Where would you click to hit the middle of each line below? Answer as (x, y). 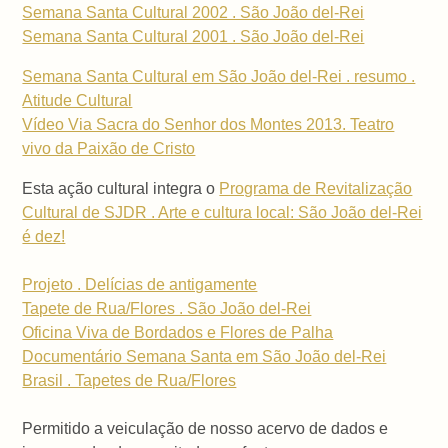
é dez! (44, 237)
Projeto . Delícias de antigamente (140, 285)
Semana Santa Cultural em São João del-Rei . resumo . (219, 77)
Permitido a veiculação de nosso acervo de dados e (205, 429)
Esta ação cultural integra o (121, 189)
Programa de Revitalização (316, 189)
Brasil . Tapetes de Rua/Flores (129, 381)
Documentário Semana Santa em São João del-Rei (204, 357)
